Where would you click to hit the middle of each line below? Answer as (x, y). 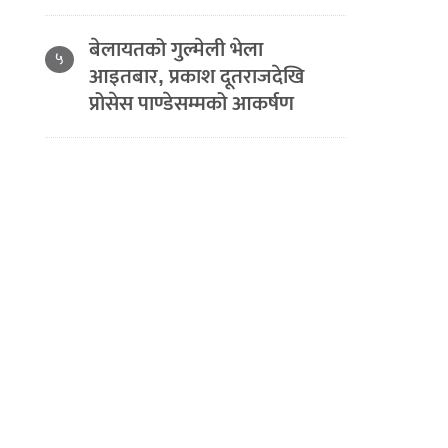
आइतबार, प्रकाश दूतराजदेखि (197, 76)
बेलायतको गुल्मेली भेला (176, 49)
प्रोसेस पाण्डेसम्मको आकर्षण (192, 103)
